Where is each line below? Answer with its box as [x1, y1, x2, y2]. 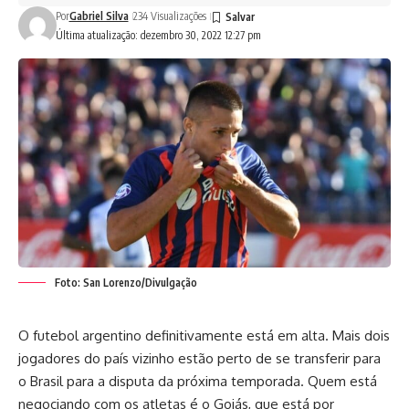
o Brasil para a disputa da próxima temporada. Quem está [18, 372, 377, 391]
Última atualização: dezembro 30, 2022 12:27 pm [55, 28, 261, 42]
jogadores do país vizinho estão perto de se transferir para [18, 350, 381, 368]
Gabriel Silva [68, 9, 129, 23]
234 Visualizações [132, 9, 206, 23]
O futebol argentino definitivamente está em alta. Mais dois [18, 327, 390, 345]
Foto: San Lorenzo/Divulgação [55, 276, 197, 290]
